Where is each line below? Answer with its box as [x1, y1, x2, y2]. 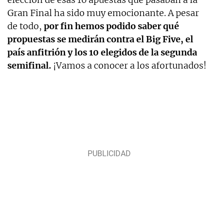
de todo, [7, 20, 44, 32]
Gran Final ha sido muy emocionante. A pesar [7, 7, 199, 19]
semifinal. [7, 60, 51, 72]
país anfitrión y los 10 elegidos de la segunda [7, 47, 197, 58]
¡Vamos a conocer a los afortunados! [51, 60, 206, 72]
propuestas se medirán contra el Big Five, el [7, 34, 193, 45]
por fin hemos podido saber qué [44, 20, 179, 32]
